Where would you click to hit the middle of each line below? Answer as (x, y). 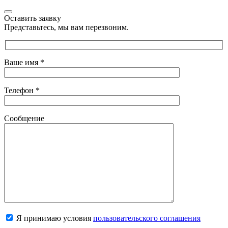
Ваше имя (22, 63)
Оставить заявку (33, 18)
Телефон (20, 91)
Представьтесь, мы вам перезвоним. (66, 27)
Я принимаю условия (54, 218)
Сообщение (24, 119)
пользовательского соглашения (147, 218)
